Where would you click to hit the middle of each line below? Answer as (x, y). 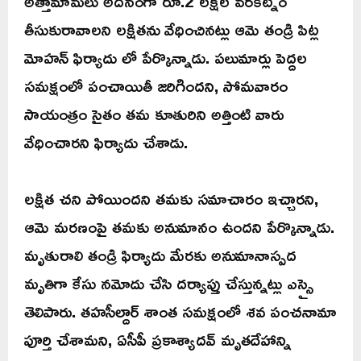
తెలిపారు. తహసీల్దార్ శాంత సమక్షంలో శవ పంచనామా (180, 311)
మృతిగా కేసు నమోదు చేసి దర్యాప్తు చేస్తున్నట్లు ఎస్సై (169, 283)
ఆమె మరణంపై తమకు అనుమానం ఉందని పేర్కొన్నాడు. (179, 227)
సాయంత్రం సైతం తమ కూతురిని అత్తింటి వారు (154, 114)
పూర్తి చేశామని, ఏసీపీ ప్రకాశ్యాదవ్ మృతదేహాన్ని (158, 340)
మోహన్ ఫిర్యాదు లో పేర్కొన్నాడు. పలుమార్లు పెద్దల (166, 58)
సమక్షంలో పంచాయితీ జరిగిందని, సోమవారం (156, 86)
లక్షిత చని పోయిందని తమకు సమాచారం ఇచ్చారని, (171, 199)
